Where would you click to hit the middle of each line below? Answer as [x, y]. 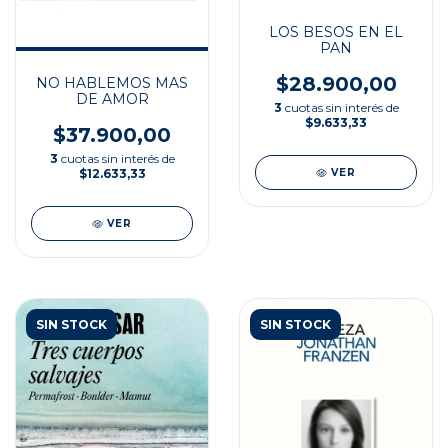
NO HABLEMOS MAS [112, 83]
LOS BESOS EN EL [336, 32]
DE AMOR [112, 99]
